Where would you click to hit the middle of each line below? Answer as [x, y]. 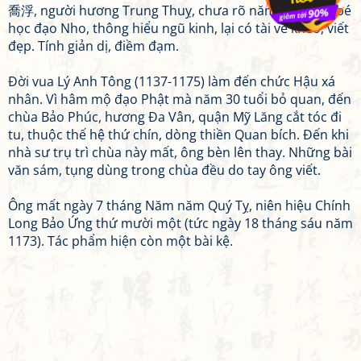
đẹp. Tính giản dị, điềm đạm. [93, 46]
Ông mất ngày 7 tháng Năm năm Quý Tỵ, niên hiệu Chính [179, 205]
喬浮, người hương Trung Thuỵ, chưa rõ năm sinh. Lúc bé [180, 10]
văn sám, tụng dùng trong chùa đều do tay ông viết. [164, 170]
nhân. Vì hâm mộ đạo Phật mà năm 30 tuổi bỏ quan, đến [180, 99]
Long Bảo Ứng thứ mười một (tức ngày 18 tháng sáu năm [180, 223]
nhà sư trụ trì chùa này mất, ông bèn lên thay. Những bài [180, 152]
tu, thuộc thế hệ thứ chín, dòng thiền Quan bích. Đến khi [178, 135]
